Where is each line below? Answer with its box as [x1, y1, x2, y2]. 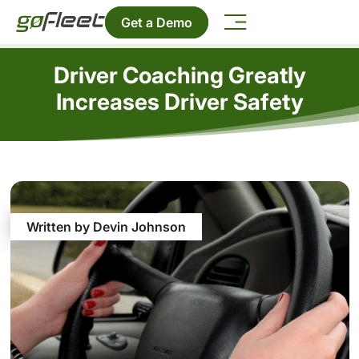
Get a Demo [121, 14, 193, 30]
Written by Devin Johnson [26, 219, 186, 236]
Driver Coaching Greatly [53, 61, 306, 89]
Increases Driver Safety [55, 87, 304, 115]
